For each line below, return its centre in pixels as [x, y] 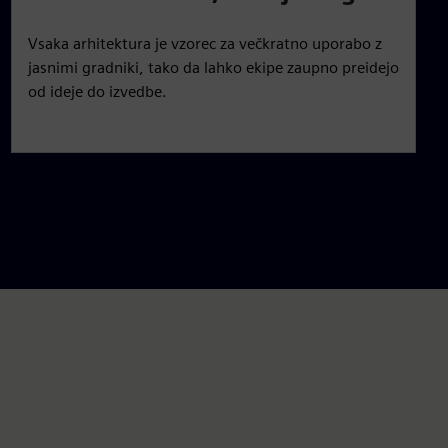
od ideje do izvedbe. [97, 91]
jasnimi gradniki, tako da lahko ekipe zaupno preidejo [213, 67]
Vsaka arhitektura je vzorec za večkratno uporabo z [204, 43]
